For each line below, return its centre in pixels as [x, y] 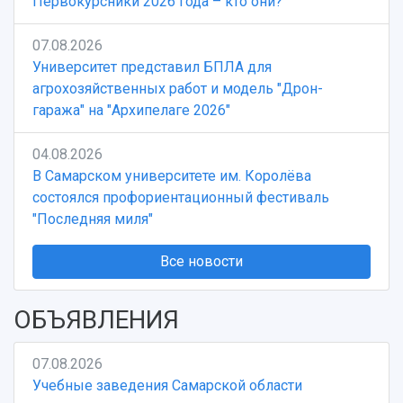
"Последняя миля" [93, 219]
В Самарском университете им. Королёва [172, 176]
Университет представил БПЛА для [152, 67]
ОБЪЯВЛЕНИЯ [96, 320]
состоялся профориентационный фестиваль [181, 198]
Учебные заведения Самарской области [167, 386]
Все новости [201, 262]
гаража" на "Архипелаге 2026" [131, 111]
